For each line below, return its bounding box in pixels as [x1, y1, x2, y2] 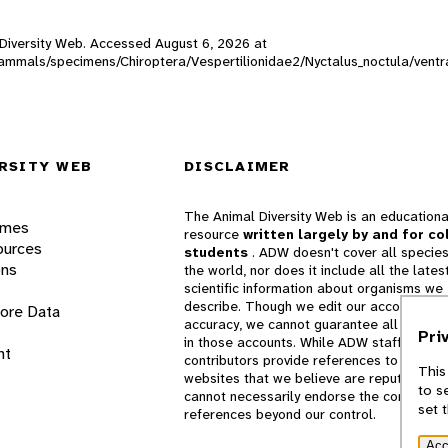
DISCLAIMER [184, 157, 291, 176]
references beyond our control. [184, 405, 376, 424]
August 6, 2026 [155, 33, 250, 52]
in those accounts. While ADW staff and [184, 333, 429, 352]
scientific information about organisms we [184, 279, 443, 298]
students [184, 243, 252, 262]
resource [184, 225, 243, 244]
